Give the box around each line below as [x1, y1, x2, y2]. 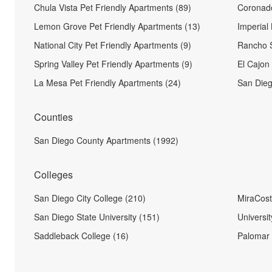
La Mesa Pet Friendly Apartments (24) [34, 76, 181, 89]
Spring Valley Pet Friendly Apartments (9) [34, 58, 192, 70]
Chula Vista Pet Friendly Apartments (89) [34, 1, 191, 13]
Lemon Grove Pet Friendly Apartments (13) [34, 20, 200, 32]
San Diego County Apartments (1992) [34, 134, 178, 146]
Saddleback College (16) [34, 229, 129, 242]
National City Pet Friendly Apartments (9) [34, 39, 191, 51]
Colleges [34, 168, 73, 182]
